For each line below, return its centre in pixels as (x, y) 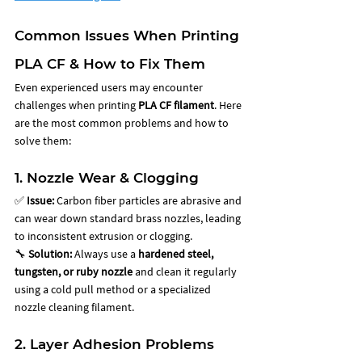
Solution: (50, 253)
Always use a (105, 253)
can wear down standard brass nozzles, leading (129, 218)
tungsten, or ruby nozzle (74, 271)
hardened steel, (177, 253)
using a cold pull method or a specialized (114, 289)
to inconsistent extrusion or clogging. (105, 236)
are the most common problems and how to (123, 122)
